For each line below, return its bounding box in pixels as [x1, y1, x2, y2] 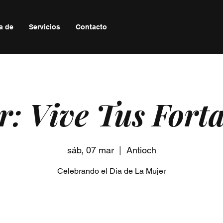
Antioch [126, 145, 156, 156]
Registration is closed [73, 210, 150, 220]
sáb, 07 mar [67, 145, 114, 156]
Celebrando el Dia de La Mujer [57, 166, 166, 176]
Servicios [28, 23, 60, 31]
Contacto [75, 23, 107, 31]
